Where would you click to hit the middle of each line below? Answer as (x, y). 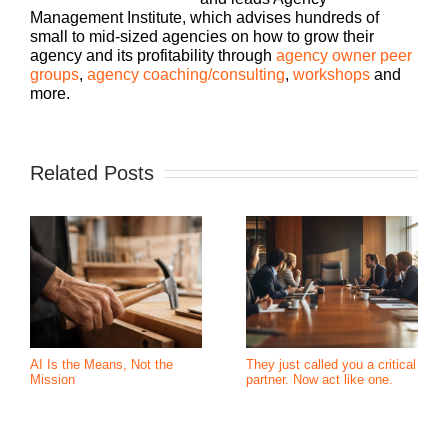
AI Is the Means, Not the (101, 364)
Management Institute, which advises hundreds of (204, 17)
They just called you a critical (331, 364)
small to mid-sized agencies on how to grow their (202, 36)
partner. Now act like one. (319, 379)
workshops (331, 74)
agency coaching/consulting (186, 74)
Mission (52, 379)
